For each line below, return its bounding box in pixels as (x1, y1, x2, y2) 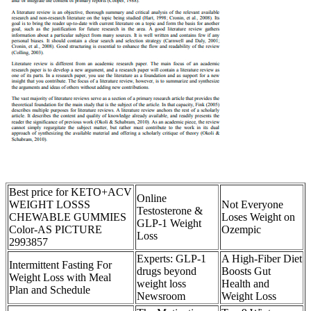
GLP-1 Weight (137, 217, 201, 229)
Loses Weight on (221, 210, 295, 223)
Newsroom (137, 289, 185, 302)
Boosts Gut (221, 264, 271, 277)
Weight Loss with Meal (9, 271, 111, 283)
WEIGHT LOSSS (9, 198, 90, 210)
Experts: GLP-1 (137, 252, 206, 264)
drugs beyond (137, 264, 196, 277)
